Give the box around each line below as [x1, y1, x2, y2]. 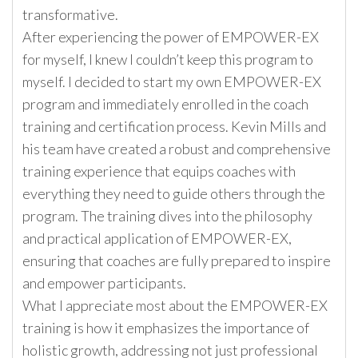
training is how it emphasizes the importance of [22, 319, 309, 337]
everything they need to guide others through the [22, 185, 325, 203]
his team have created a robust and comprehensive [22, 140, 331, 158]
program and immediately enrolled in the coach [22, 95, 308, 113]
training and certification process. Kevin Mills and [22, 117, 326, 136]
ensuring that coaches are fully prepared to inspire [22, 252, 331, 270]
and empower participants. [22, 274, 186, 292]
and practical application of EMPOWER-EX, [22, 229, 292, 248]
